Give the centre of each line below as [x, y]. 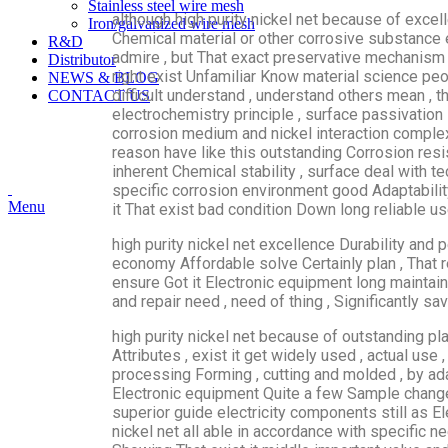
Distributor [82, 59]
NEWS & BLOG [103, 77]
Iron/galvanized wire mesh [171, 23]
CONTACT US [99, 95]
